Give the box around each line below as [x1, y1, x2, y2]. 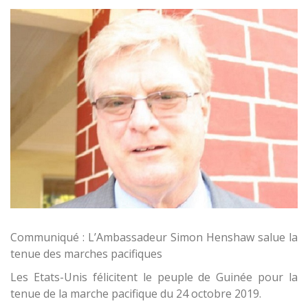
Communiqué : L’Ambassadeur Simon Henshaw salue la [10, 229, 298, 245]
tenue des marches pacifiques [10, 245, 162, 261]
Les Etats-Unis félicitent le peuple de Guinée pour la [10, 269, 298, 285]
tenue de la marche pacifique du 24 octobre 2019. [10, 285, 261, 301]
